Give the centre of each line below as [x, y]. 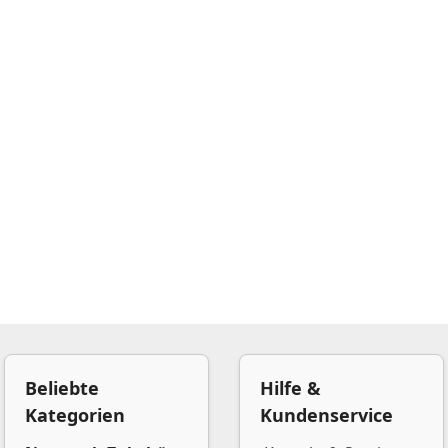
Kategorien [75, 415]
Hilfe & [290, 388]
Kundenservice [326, 415]
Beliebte [62, 388]
